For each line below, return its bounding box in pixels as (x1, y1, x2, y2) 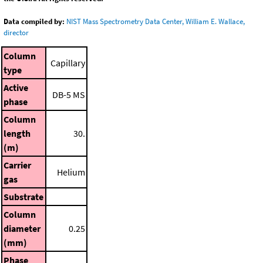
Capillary (50, 56, 85, 69)
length (4, 127, 31, 139)
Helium (57, 166, 85, 178)
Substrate (4, 190, 43, 203)
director (4, 28, 29, 38)
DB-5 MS (52, 88, 85, 100)
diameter (4, 222, 41, 234)
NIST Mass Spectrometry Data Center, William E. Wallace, (66, 16, 245, 27)
